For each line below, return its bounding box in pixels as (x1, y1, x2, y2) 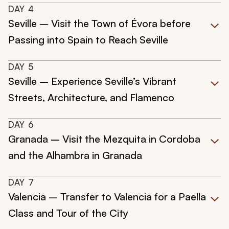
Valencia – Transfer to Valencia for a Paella (8, 190, 206, 203)
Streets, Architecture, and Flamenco (8, 91, 174, 104)
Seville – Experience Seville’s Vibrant (8, 75, 176, 88)
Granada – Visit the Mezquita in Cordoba (8, 132, 200, 146)
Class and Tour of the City (8, 207, 128, 220)
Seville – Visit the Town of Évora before (8, 17, 191, 30)
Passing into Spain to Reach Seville (8, 33, 168, 47)
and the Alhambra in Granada (8, 149, 142, 162)
